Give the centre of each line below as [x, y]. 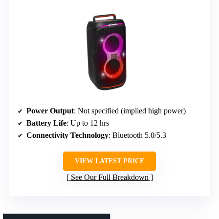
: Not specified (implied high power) [130, 110]
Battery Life [46, 123]
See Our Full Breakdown [109, 177]
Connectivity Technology [67, 135]
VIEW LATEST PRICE [109, 161]
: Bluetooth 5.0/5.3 [137, 135]
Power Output [50, 110]
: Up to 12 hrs [88, 123]
